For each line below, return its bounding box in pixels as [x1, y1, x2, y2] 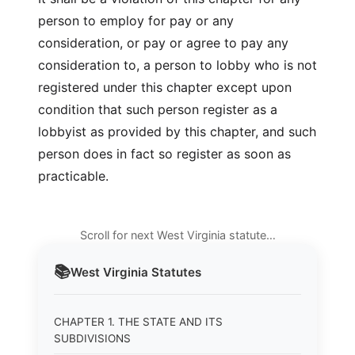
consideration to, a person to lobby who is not [38, 57, 317, 73]
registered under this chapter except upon [38, 79, 292, 95]
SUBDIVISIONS [54, 332, 131, 345]
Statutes [148, 264, 201, 280]
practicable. [38, 168, 109, 184]
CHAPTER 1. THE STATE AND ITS [54, 315, 223, 328]
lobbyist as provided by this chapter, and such [38, 124, 316, 139]
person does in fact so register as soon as [38, 146, 291, 162]
